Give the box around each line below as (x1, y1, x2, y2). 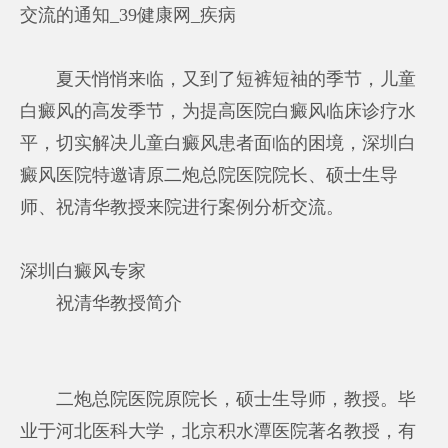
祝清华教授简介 (20, 292, 183, 313)
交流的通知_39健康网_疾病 (20, 4, 237, 25)
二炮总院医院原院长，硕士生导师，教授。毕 (20, 388, 417, 409)
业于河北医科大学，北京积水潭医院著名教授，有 (20, 420, 417, 441)
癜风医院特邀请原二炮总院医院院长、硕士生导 (20, 164, 399, 185)
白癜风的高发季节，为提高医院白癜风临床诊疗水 (20, 100, 417, 121)
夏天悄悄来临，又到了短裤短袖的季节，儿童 (20, 68, 417, 89)
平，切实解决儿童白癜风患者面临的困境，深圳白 (20, 132, 417, 153)
